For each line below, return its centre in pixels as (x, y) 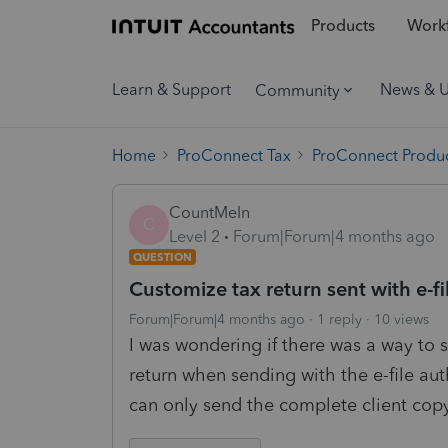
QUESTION (162, 256)
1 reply (339, 319)
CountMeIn (209, 212)
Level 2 (194, 236)
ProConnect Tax (234, 155)
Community (297, 90)
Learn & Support (171, 89)
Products (342, 26)
